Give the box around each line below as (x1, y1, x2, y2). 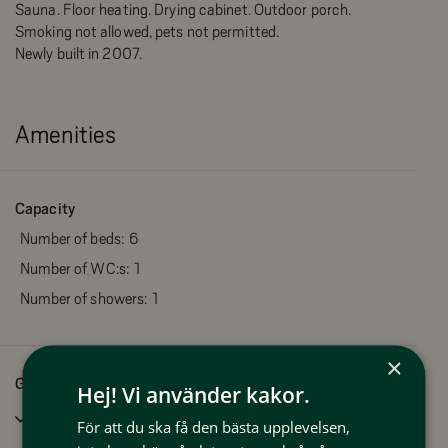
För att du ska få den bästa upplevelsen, (77, 416, 351, 436)
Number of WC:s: (19, 260, 129, 278)
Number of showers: (19, 290, 148, 308)
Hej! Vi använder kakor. (77, 380, 311, 408)
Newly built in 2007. (15, 45, 142, 63)
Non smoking (35, 405, 120, 423)
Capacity (15, 200, 75, 218)
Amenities (15, 121, 116, 149)
